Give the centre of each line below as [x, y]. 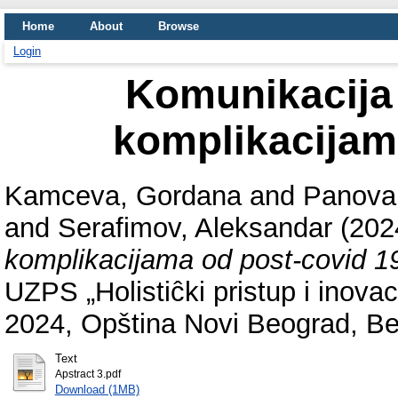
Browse [179, 26]
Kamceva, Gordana [123, 195]
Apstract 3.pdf [88, 374]
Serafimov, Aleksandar [195, 227]
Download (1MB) [97, 389]
